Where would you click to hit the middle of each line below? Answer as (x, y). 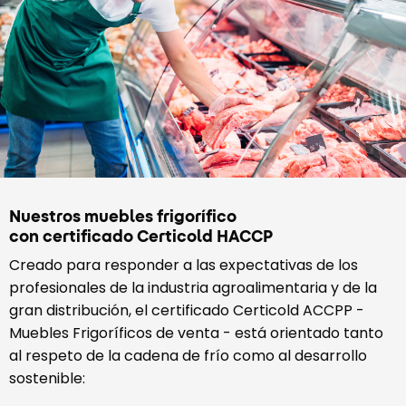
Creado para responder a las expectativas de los (184, 265)
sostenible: (47, 378)
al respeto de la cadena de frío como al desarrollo (188, 355)
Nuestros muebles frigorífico (123, 216)
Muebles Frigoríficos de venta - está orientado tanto (196, 333)
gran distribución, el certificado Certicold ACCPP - (187, 310)
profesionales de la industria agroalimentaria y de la (193, 287)
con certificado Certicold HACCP (141, 236)
